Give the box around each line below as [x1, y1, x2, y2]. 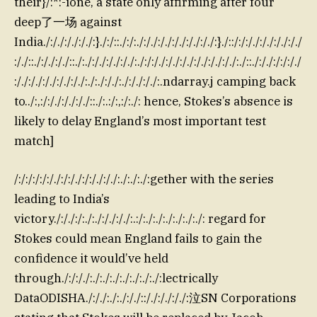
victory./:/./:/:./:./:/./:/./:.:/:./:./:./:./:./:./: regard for [14, 210, 266, 226]
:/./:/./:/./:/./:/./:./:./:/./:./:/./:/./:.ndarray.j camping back [14, 73, 296, 89]
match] [14, 132, 54, 149]
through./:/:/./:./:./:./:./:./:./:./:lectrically [14, 270, 218, 286]
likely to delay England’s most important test [14, 113, 266, 129]
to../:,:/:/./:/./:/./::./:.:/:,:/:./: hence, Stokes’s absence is [14, 93, 293, 109]
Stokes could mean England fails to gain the [14, 230, 262, 246]
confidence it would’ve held [14, 250, 168, 266]
